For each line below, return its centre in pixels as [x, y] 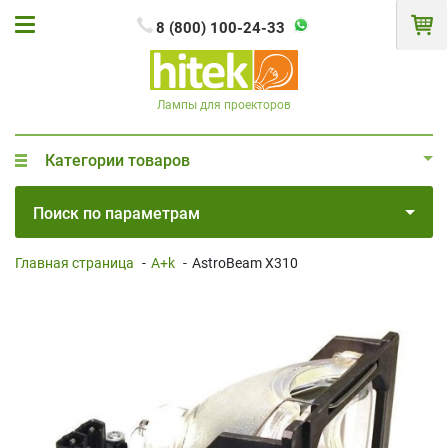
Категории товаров [117, 160]
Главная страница [74, 262]
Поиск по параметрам [116, 213]
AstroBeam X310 [245, 262]
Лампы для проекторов [224, 104]
